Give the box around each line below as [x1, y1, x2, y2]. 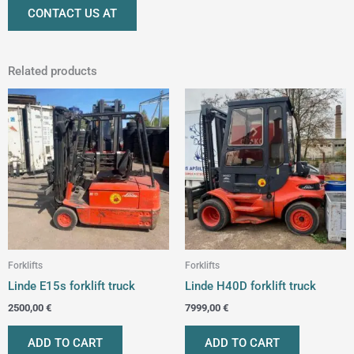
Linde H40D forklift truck [185, 278, 316, 293]
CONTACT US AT [28, 6, 117, 21]
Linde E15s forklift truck [8, 278, 135, 293]
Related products [8, 63, 97, 78]
